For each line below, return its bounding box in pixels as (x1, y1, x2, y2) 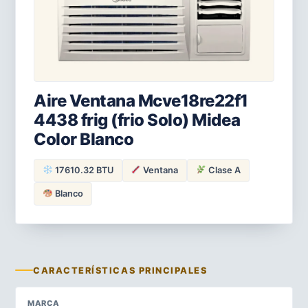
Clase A (206, 164, 241, 175)
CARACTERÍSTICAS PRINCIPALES (33, 265, 208, 276)
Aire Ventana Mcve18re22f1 (34, 90, 248, 111)
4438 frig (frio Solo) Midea (34, 109, 241, 130)
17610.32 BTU (52, 164, 113, 175)
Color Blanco (34, 129, 134, 149)
